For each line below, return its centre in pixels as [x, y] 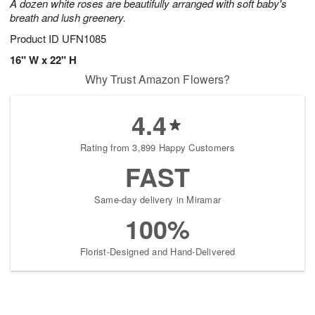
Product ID [36, 39]
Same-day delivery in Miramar [157, 200]
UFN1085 [84, 39]
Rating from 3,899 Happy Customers [157, 148]
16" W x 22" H [43, 60]
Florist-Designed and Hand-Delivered [157, 252]
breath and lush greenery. [68, 18]
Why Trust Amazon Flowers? [157, 79]
